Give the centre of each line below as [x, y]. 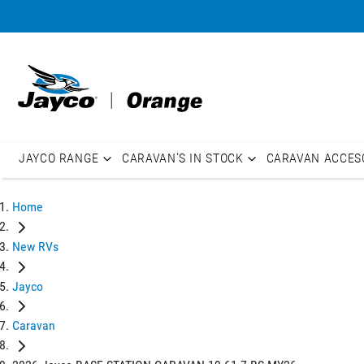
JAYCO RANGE [59, 158]
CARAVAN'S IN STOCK [183, 158]
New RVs [35, 246]
